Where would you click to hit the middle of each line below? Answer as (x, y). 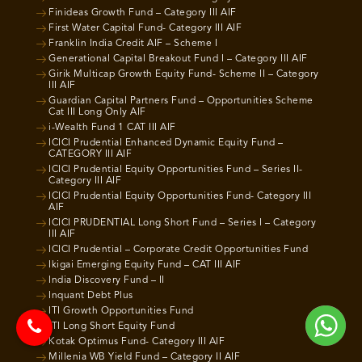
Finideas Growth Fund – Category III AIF (143, 13)
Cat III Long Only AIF (97, 112)
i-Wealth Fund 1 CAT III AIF (112, 127)
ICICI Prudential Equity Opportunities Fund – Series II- (176, 169)
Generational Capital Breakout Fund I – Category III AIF (178, 59)
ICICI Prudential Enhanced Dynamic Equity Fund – (166, 143)
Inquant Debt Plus (91, 295)
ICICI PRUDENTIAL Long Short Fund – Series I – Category (182, 223)
